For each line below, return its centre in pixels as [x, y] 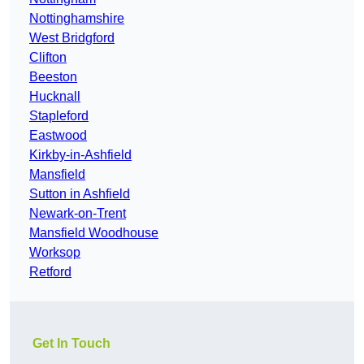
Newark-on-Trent [78, 214]
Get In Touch [71, 344]
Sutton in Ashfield [80, 194]
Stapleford [59, 116]
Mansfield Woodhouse [94, 233]
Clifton [48, 58]
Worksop [55, 253]
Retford [50, 272]
